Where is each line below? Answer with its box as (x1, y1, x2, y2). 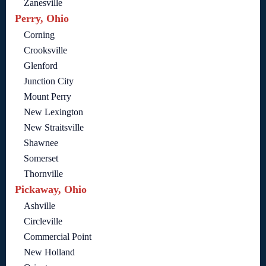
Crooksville (24, 45, 67, 55)
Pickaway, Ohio (15, 183, 87, 195)
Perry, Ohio (15, 12, 69, 24)
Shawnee (24, 137, 58, 148)
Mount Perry (24, 91, 71, 102)
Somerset (24, 153, 58, 163)
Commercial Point (24, 231, 91, 242)
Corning (24, 29, 55, 40)
